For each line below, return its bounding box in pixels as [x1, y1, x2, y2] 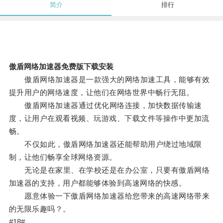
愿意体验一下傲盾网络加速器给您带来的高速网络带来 [8, 192, 210, 201]
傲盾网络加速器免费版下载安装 [8, 62, 113, 71]
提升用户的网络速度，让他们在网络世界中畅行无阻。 [8, 88, 194, 97]
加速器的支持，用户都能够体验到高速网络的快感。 [8, 179, 187, 188]
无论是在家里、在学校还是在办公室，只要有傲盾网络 [8, 166, 210, 175]
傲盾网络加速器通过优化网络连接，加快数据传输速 [8, 101, 202, 110]
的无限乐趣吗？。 [8, 205, 71, 214]
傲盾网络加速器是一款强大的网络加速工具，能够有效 [8, 75, 210, 84]
